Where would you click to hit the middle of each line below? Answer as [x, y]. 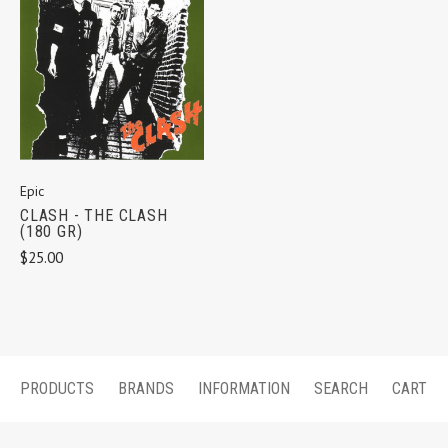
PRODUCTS [57, 388]
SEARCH [341, 388]
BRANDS [146, 388]
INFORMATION [244, 388]
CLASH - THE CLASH [94, 215]
